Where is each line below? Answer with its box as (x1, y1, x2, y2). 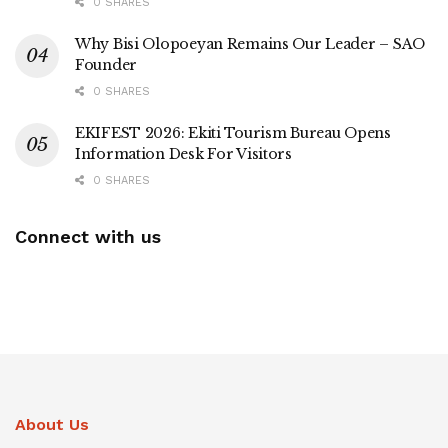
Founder (75, 55, 138, 74)
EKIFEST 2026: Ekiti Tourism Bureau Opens (75, 123, 391, 142)
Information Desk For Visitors (75, 144, 292, 163)
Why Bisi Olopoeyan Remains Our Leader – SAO (75, 34, 425, 53)
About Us (15, 414, 89, 434)
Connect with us (15, 225, 161, 247)
